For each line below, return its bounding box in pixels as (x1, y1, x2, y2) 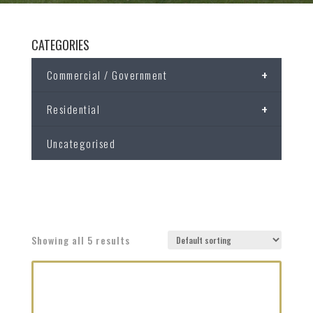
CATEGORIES (31, 36, 89, 54)
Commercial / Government (46, 67, 168, 83)
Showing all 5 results (31, 233, 130, 248)
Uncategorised (46, 136, 116, 152)
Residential (46, 101, 101, 117)
